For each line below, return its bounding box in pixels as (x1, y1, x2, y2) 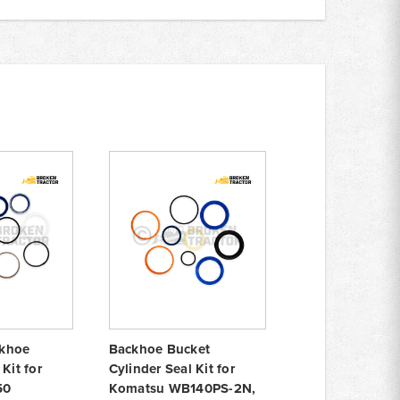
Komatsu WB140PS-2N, (108, 378, 256, 398)
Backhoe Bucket (108, 338, 210, 359)
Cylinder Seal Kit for (108, 358, 235, 379)
